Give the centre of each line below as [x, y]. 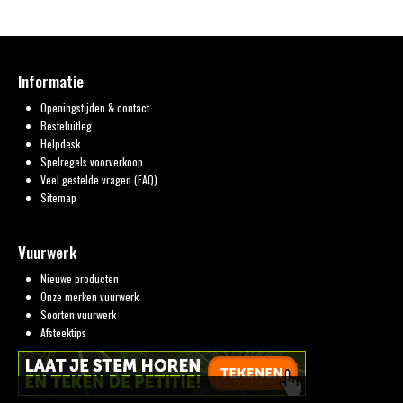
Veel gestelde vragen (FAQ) [99, 179]
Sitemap [58, 197]
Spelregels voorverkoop [92, 161]
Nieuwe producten [80, 278]
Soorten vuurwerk [78, 314]
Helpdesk [60, 143]
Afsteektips [63, 332]
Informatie [51, 81]
